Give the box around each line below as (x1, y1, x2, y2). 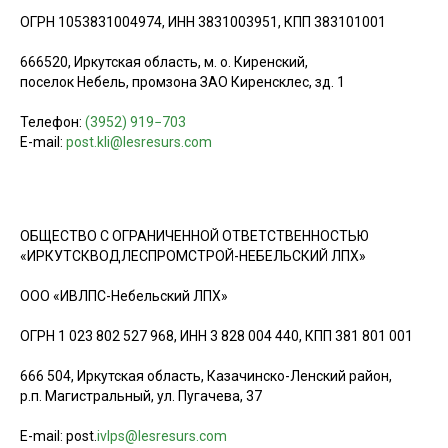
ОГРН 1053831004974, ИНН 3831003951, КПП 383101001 (20, 14, 386, 31)
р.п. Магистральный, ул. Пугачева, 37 (20, 388, 262, 405)
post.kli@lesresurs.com (66, 134, 212, 151)
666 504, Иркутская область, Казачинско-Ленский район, (20, 368, 392, 385)
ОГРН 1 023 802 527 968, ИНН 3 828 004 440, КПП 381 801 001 (20, 328, 413, 345)
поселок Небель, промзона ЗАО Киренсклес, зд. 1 (20, 74, 345, 91)
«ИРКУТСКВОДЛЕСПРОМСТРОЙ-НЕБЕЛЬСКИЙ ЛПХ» (20, 248, 366, 265)
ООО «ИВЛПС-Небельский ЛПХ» (20, 288, 228, 305)
